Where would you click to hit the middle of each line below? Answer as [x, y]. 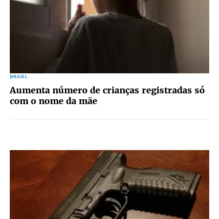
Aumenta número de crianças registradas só [107, 90]
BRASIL [19, 77]
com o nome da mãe [54, 101]
